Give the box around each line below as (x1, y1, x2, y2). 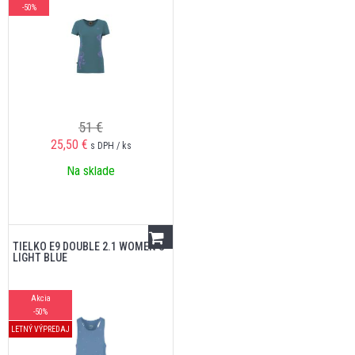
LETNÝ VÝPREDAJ (11, 325, 70, 334)
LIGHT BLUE (13, 251, 67, 264)
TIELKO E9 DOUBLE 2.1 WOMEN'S (13, 240, 165, 253)
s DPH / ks (90, 140, 132, 151)
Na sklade (67, 163, 115, 178)
